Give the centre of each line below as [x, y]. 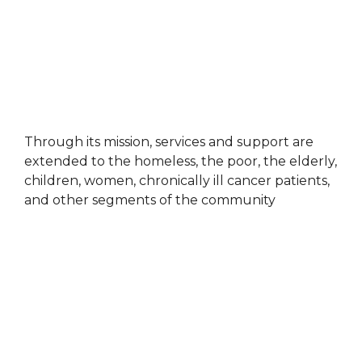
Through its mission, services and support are [169, 142]
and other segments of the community [150, 200]
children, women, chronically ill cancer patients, [177, 181]
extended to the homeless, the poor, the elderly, [181, 162]
